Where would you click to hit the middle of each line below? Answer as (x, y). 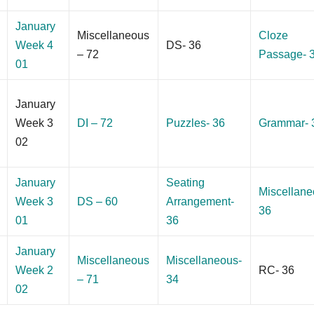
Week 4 (35, 45)
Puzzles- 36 (196, 123)
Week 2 (35, 270)
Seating (186, 182)
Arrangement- (200, 201)
